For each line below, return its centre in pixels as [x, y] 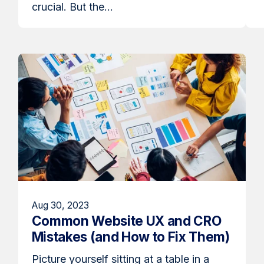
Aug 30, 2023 [60, 205]
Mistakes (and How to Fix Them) [131, 236]
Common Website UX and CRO [126, 220]
